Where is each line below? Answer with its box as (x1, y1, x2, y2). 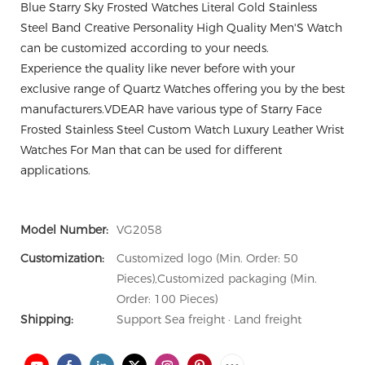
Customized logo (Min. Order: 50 (117, 251, 298, 266)
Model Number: (20, 222, 108, 237)
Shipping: (20, 312, 73, 327)
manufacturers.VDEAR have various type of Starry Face (20, 102, 322, 117)
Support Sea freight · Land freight (117, 312, 301, 327)
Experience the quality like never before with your (20, 61, 295, 76)
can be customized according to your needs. (20, 41, 269, 55)
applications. (20, 163, 97, 178)
